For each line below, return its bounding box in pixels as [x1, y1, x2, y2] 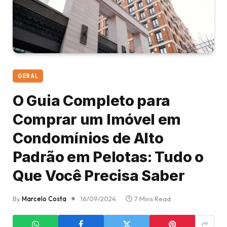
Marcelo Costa [22, 194, 66, 203]
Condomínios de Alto [13, 129, 164, 147]
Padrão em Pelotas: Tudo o [13, 147, 204, 166]
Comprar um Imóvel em [13, 110, 181, 128]
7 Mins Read [134, 194, 171, 203]
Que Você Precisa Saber [13, 166, 185, 184]
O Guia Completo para [13, 91, 171, 109]
